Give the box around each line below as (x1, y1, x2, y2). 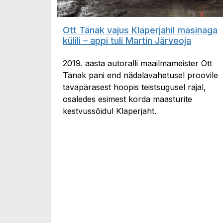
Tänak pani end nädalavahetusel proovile (63, 70, 218, 80)
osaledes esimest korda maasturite (63, 94, 192, 104)
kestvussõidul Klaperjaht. (63, 106, 156, 116)
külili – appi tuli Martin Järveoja (63, 35, 191, 46)
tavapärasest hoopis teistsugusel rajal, (63, 82, 206, 92)
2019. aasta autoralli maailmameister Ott (63, 58, 212, 68)
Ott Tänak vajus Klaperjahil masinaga (63, 24, 218, 35)
